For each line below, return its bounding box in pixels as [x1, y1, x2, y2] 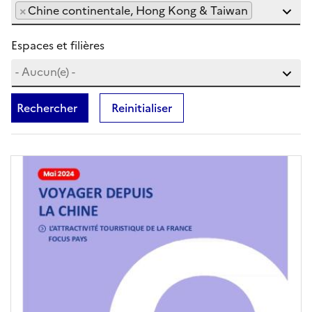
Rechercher [17, 100, 77, 116]
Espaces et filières [11, 37, 104, 54]
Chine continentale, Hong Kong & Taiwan [28, 2, 248, 19]
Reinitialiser [111, 100, 172, 116]
